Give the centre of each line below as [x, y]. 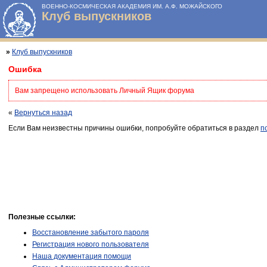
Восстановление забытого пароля [91, 232]
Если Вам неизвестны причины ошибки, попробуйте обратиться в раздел [134, 128]
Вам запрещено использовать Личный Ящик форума [105, 90]
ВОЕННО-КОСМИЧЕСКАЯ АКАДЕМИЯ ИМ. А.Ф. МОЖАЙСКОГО [132, 6]
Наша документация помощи [82, 256]
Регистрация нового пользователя [91, 244]
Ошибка [25, 69]
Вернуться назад [43, 112]
